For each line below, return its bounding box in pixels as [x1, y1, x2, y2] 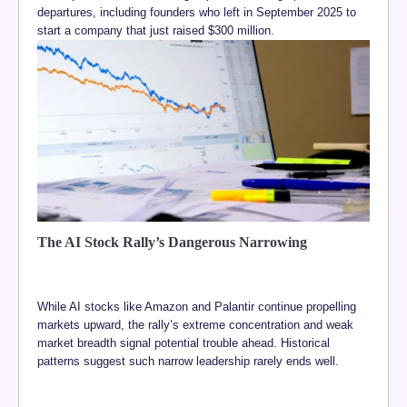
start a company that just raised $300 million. [37, 23, 274, 37]
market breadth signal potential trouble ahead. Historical [37, 335, 330, 350]
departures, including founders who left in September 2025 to [37, 5, 356, 19]
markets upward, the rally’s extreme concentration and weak [37, 317, 353, 332]
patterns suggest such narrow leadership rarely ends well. [37, 353, 339, 368]
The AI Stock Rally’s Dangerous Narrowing [37, 233, 307, 250]
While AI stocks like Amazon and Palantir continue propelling [37, 299, 356, 313]
